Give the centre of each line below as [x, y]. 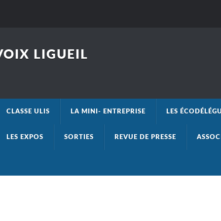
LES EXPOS [25, 137]
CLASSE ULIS [28, 111]
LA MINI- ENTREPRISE [108, 111]
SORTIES [79, 137]
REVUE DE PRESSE [145, 137]
